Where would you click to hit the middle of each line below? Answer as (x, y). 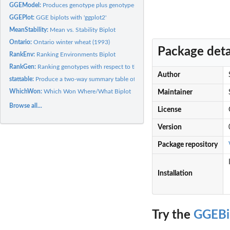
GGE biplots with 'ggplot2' (71, 17)
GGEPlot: (23, 17)
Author (169, 75)
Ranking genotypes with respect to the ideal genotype (110, 66)
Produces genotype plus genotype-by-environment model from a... (132, 5)
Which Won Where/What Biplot (88, 91)
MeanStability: (30, 30)
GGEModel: (26, 5)
